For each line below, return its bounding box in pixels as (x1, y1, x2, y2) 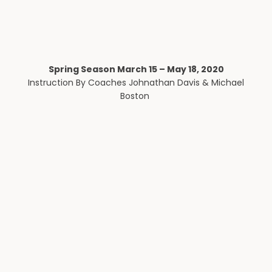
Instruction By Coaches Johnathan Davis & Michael (28, 76, 244, 89)
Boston (120, 89, 152, 102)
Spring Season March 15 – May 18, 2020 (48, 63, 224, 75)
